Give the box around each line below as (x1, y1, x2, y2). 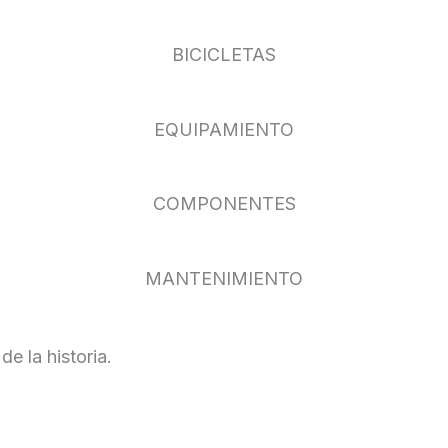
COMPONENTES (152, 193, 296, 215)
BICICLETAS (172, 44, 276, 66)
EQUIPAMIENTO (154, 118, 294, 140)
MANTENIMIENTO (145, 267, 303, 289)
